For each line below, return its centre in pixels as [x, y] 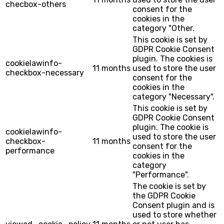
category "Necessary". [173, 96]
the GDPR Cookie [164, 195]
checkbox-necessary [45, 72]
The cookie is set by [169, 186]
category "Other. [163, 28]
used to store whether [174, 214]
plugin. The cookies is [172, 58]
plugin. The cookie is [170, 127]
